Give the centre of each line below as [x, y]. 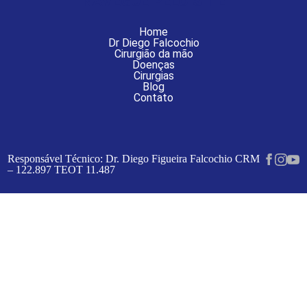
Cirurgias [153, 75]
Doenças [153, 64]
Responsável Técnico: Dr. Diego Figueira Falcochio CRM [134, 158]
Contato [153, 97]
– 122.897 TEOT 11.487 [62, 169]
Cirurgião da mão [153, 53]
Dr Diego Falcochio [153, 42]
